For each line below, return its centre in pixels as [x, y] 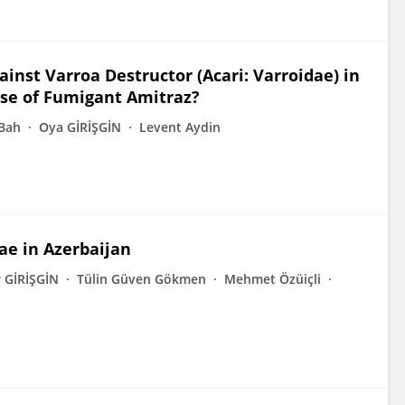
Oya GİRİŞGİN [80, 127]
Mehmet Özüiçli [273, 279]
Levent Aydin [180, 127]
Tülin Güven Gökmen [141, 279]
